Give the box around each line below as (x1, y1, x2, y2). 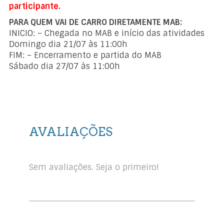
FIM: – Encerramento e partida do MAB (9, 49, 162, 60)
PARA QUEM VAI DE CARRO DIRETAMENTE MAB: (9, 16, 182, 27)
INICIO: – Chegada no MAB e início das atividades (9, 27, 205, 38)
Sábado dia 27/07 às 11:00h (9, 60, 120, 71)
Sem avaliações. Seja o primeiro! (29, 161, 159, 172)
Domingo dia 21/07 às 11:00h (9, 38, 128, 49)
